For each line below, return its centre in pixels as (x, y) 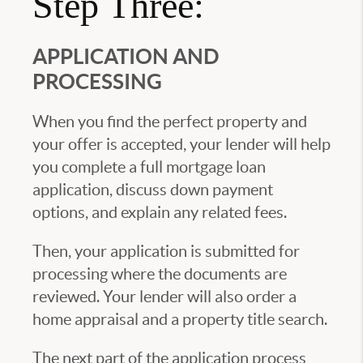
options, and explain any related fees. (160, 213)
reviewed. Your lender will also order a (164, 297)
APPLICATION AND (126, 57)
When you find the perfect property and (170, 122)
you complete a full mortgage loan (149, 167)
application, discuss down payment (153, 190)
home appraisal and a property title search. (180, 320)
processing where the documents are (160, 274)
